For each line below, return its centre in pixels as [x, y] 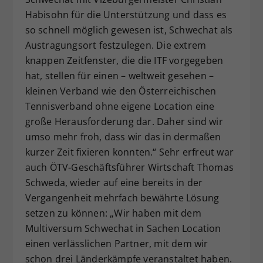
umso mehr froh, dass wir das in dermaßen [123, 137]
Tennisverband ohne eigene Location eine [120, 107]
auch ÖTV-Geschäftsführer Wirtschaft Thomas [129, 168]
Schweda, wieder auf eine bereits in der [114, 183]
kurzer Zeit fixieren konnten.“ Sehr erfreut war [129, 152]
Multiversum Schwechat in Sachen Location [123, 229]
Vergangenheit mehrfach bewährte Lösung [122, 198]
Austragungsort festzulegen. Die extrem [116, 45]
